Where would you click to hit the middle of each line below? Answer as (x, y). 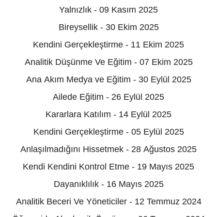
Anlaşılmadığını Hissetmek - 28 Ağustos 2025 (108, 149)
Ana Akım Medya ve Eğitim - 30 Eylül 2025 (108, 80)
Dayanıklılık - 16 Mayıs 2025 (108, 184)
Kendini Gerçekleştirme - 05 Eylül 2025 (108, 132)
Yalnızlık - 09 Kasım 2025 (108, 10)
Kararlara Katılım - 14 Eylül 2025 (108, 115)
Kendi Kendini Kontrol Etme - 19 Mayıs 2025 (108, 167)
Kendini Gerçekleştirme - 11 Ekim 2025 (108, 45)
